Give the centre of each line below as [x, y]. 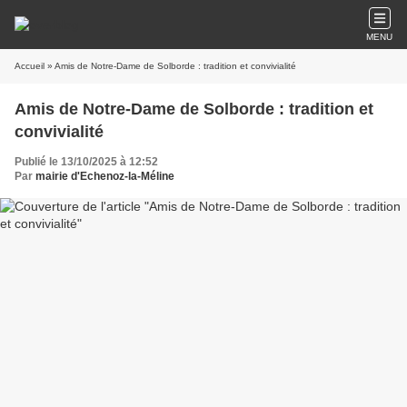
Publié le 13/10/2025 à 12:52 [86, 162]
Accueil [30, 66]
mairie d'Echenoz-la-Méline [105, 176]
